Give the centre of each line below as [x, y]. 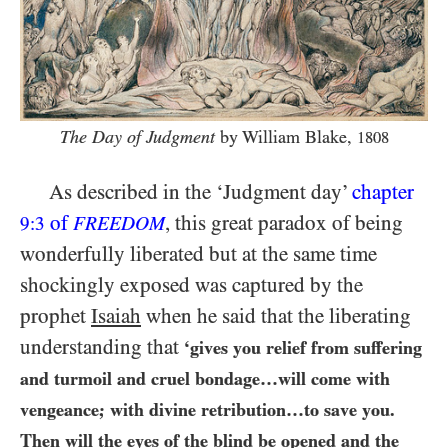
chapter [383, 192]
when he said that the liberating [276, 316]
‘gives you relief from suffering [303, 348]
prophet [55, 316]
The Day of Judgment [137, 137]
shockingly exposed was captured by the [191, 285]
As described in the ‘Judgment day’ [200, 192]
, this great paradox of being [284, 223]
